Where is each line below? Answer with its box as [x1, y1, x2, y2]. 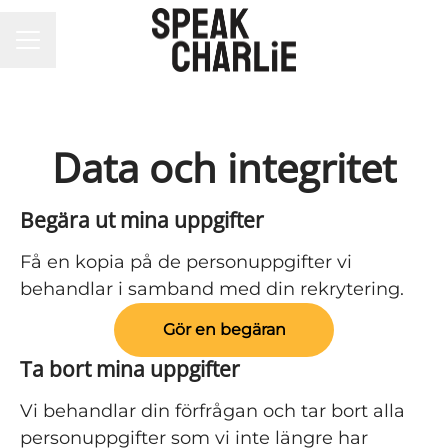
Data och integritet [52, 140, 396, 195]
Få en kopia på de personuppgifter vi [20, 251, 352, 273]
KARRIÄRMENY [15, 39, 129, 58]
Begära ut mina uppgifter [20, 206, 264, 234]
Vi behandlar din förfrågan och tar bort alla [20, 400, 405, 422]
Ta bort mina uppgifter [20, 355, 240, 383]
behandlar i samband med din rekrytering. [20, 278, 404, 300]
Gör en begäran [162, 320, 286, 339]
